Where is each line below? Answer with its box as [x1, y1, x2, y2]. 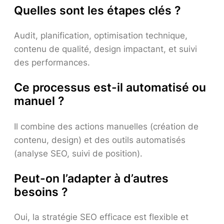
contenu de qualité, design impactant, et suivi [14, 44, 197, 54]
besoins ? [14, 184, 68, 199]
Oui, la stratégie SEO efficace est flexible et [14, 211, 188, 222]
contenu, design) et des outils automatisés [14, 134, 185, 145]
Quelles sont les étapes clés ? [14, 3, 181, 17]
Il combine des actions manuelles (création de [14, 121, 198, 131]
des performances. [14, 57, 90, 68]
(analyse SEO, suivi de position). [14, 148, 142, 158]
